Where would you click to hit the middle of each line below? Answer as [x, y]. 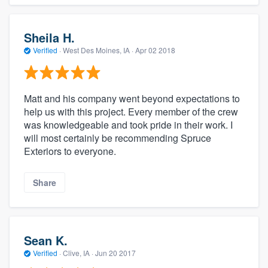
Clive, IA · [78, 252]
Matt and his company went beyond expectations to [132, 98]
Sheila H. [49, 38]
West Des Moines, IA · [98, 50]
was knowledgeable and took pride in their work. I [128, 124]
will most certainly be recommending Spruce [118, 138]
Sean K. [46, 240]
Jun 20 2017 [115, 252]
